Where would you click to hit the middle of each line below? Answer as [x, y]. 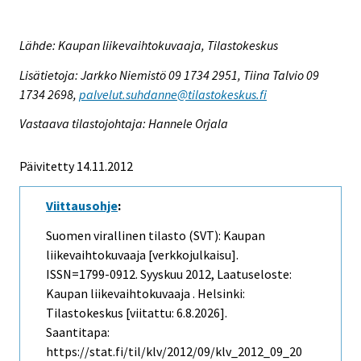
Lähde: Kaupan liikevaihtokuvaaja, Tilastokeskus [149, 45]
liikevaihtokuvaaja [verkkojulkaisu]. [142, 255]
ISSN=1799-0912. [93, 274]
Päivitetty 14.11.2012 [76, 166]
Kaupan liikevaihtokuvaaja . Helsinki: [145, 294]
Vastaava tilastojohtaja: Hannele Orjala [124, 124]
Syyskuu [162, 274]
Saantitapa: [78, 332]
